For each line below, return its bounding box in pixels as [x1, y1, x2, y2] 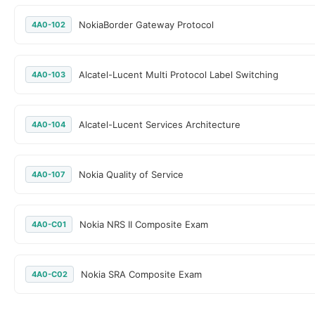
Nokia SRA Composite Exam [81, 269, 202, 280]
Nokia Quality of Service [79, 169, 184, 180]
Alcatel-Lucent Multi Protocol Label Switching [79, 69, 278, 80]
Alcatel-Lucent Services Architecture [79, 119, 240, 130]
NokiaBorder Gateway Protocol [79, 19, 214, 30]
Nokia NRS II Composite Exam [79, 219, 208, 230]
